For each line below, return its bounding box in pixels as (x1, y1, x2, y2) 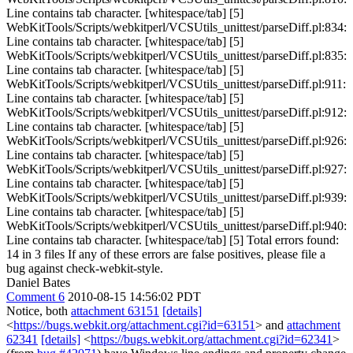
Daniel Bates (6, 276, 70, 289)
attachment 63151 (71, 304, 159, 318)
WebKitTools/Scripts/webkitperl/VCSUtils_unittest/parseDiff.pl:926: (6, 134, 347, 147)
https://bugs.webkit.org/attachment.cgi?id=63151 (13, 318, 255, 332)
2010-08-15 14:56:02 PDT (68, 290, 201, 303)
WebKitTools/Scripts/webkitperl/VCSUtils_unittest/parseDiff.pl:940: (6, 219, 347, 232)
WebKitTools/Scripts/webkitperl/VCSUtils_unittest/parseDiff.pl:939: (6, 191, 347, 204)
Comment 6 (6, 290, 65, 303)
